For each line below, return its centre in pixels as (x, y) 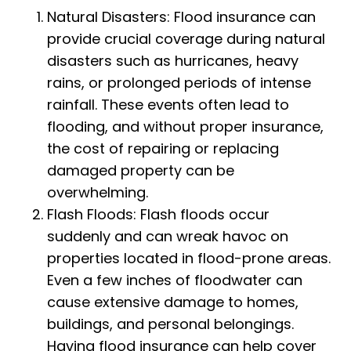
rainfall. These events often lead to (168, 105)
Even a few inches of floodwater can (175, 280)
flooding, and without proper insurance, (185, 127)
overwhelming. (98, 193)
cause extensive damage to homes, (173, 302)
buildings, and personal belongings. (170, 324)
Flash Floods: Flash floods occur (158, 215)
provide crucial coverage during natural (186, 39)
